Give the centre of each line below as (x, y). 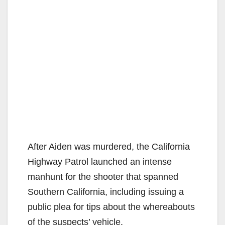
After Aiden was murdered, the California (109, 146)
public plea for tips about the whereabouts (111, 207)
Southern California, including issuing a (106, 192)
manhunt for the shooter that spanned (103, 177)
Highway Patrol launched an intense (100, 161)
